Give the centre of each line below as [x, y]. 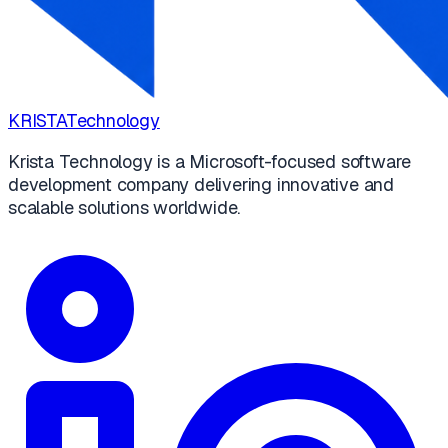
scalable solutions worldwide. [124, 207]
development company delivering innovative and [201, 184]
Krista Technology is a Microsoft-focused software [210, 161]
